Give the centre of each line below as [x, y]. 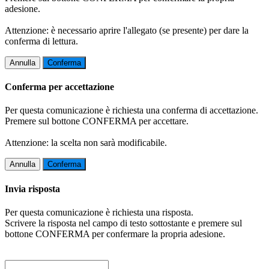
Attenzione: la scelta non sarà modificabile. [86, 143]
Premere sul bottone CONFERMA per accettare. [97, 121]
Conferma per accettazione [59, 87]
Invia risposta [32, 189]
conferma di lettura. [41, 41]
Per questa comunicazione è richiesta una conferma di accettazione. [131, 110]
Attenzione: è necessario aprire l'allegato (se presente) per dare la [127, 30]
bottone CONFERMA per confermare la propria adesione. [115, 234]
